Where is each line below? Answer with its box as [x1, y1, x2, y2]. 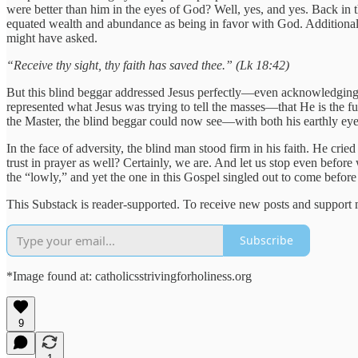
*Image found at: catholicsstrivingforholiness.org [6, 268, 252, 283]
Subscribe [240, 233, 293, 249]
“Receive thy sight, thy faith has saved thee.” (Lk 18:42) [6, 58, 289, 72]
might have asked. [6, 30, 97, 45]
